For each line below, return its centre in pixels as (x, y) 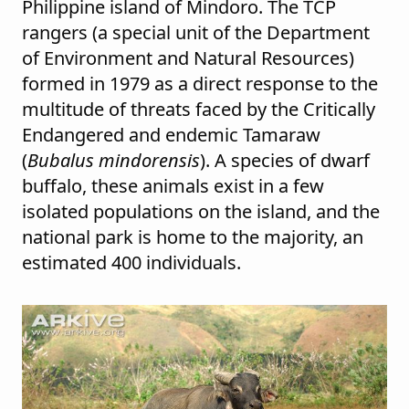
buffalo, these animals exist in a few (173, 186)
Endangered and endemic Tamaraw (171, 135)
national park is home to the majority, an (193, 237)
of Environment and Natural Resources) (188, 58)
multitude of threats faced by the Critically (199, 110)
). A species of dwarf (285, 161)
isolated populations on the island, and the (201, 212)
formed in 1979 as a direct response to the (200, 84)
